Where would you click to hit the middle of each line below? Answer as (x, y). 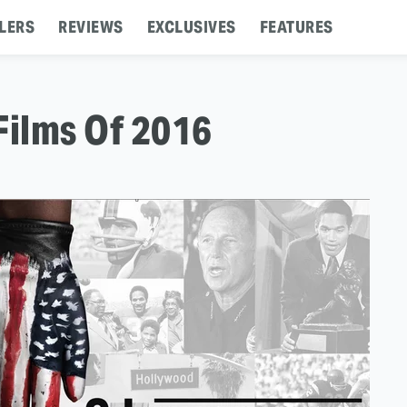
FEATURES (296, 27)
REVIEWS (91, 27)
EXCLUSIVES (191, 27)
